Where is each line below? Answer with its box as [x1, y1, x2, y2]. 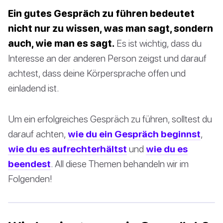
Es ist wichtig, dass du [114, 37, 202, 49]
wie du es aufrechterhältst [8, 142, 127, 154]
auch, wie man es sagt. [8, 37, 114, 49]
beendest [8, 157, 51, 169]
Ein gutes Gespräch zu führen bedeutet [8, 7, 195, 19]
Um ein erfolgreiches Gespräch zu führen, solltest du [8, 112, 212, 124]
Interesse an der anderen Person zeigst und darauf [8, 52, 207, 64]
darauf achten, [8, 127, 68, 139]
